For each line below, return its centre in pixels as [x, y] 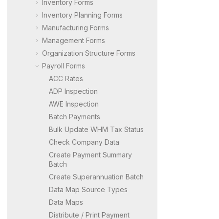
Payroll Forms [64, 66]
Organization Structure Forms [89, 53]
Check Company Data [84, 142]
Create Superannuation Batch [96, 176]
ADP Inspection [73, 91]
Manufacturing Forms [76, 27]
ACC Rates [66, 78]
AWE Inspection [74, 104]
